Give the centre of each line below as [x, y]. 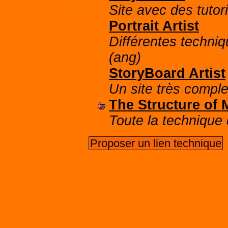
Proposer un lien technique [156, 143]
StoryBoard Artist [167, 73]
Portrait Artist [154, 26]
